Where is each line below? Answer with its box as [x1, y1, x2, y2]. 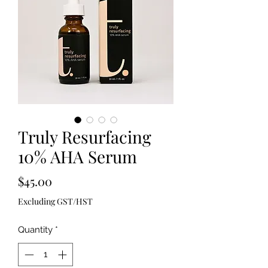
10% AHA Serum [18, 145, 137, 168]
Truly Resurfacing [18, 126, 151, 148]
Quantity [18, 224, 53, 236]
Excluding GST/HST [18, 196, 93, 208]
